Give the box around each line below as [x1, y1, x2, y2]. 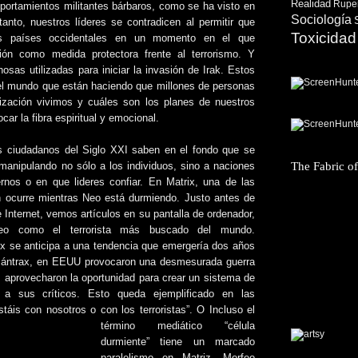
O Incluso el [197, 304, 256, 316]
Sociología [291, 12, 352, 26]
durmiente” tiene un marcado [101, 336, 255, 348]
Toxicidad [291, 29, 356, 46]
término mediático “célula [101, 320, 255, 332]
